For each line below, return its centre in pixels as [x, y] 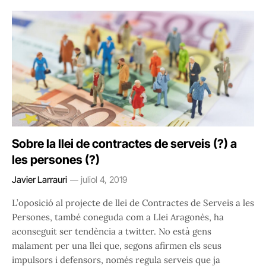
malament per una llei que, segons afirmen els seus [117, 246]
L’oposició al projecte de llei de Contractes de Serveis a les [133, 203]
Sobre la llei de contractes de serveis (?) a [124, 144]
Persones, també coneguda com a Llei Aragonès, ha [118, 217]
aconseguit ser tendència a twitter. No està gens [112, 232]
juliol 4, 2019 [104, 180]
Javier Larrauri [39, 180]
